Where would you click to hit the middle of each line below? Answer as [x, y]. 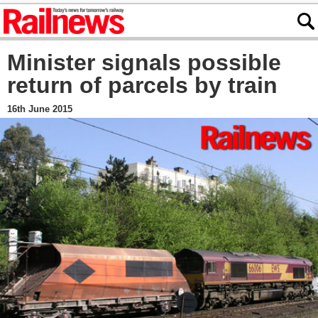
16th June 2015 [40, 109]
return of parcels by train [142, 86]
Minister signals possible [144, 63]
